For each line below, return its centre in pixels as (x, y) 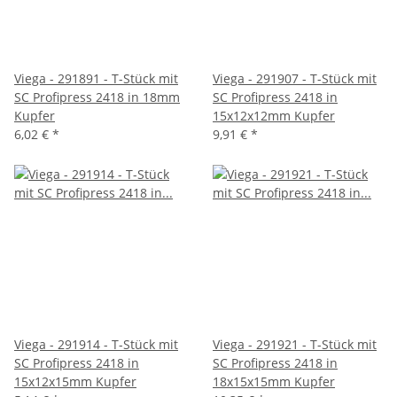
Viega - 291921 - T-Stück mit (295, 344)
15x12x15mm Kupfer (75, 381)
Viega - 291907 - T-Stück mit (295, 78)
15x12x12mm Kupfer (274, 115)
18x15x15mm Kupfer (274, 381)
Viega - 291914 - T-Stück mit (96, 344)
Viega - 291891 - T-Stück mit (96, 78)
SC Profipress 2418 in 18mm (97, 97)
